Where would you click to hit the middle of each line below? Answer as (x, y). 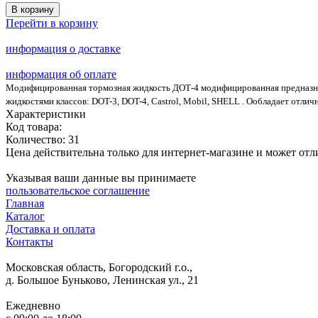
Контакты (29, 241)
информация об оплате (61, 74)
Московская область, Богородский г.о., (99, 267)
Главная (25, 203)
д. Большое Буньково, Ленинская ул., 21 (102, 280)
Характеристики (46, 114)
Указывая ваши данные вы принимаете (101, 177)
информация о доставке (63, 48)
